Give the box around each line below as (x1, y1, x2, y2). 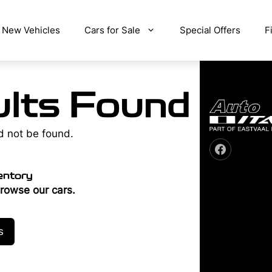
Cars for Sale (84, 24, 140, 36)
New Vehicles (2, 24, 60, 36)
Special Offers (180, 24, 240, 36)
